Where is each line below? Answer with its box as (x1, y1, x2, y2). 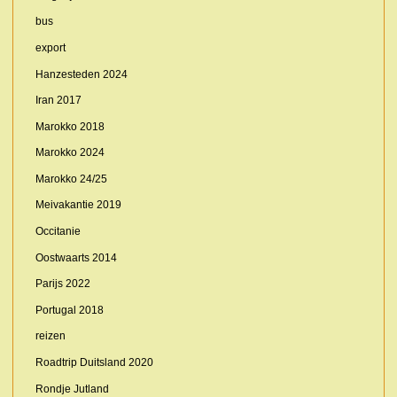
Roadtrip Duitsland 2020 (35, 356, 153, 370)
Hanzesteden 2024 (35, 67, 128, 81)
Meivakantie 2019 (35, 198, 121, 212)
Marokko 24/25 (35, 172, 107, 185)
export (35, 41, 66, 54)
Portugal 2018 (35, 303, 104, 316)
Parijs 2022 (35, 277, 90, 291)
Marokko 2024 (35, 146, 105, 160)
